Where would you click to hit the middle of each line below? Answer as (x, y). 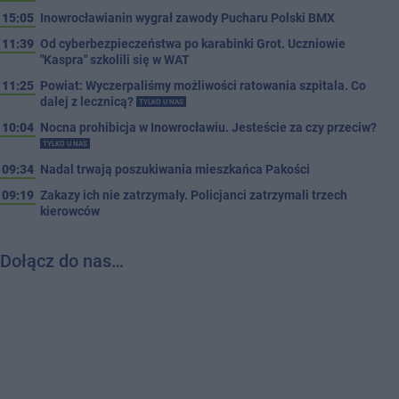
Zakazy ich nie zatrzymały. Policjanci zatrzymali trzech (194, 195)
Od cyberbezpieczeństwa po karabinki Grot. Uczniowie (193, 43)
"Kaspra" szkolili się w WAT (115, 59)
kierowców (70, 211)
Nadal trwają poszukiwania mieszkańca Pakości (175, 169)
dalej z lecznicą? (88, 101)
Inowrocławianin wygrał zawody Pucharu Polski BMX (187, 17)
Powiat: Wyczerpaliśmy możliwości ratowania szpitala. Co (203, 85)
